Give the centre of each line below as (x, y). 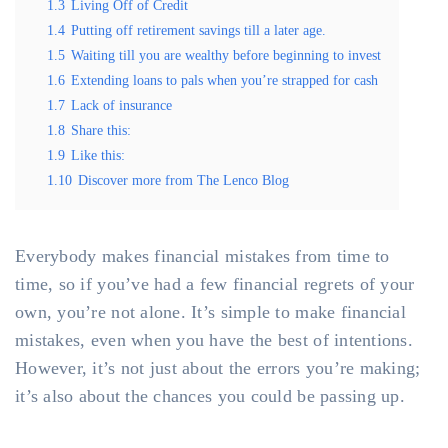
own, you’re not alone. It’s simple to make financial (211, 312)
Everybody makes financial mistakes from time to (202, 256)
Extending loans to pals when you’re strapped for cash (224, 80)
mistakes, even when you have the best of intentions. (214, 340)
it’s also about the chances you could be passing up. (210, 396)
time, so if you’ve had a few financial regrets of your (215, 284)
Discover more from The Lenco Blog (183, 180)
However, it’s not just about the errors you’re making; (218, 368)
